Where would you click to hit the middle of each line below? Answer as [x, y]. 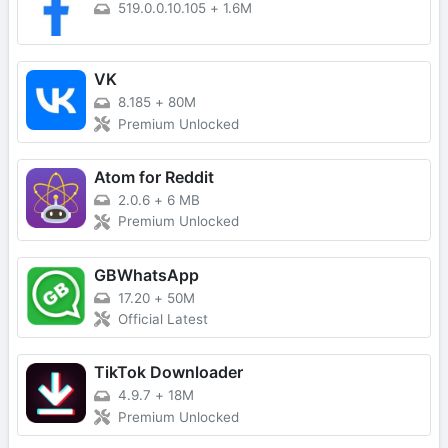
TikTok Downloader [168, 372]
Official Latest [163, 319]
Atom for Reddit [154, 176]
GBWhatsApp [146, 274]
